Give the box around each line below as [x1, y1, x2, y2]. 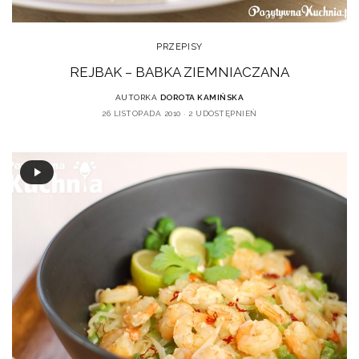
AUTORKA [115, 93, 158, 103]
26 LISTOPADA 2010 [102, 109, 181, 119]
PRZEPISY [156, 42, 203, 53]
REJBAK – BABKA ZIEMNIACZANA [70, 64, 289, 81]
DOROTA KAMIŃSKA [159, 93, 244, 103]
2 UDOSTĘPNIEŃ [188, 109, 257, 119]
